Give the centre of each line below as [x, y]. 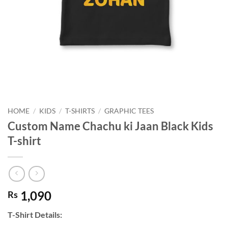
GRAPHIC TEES [129, 111]
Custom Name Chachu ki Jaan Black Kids [110, 126]
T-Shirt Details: [35, 215]
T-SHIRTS [80, 111]
